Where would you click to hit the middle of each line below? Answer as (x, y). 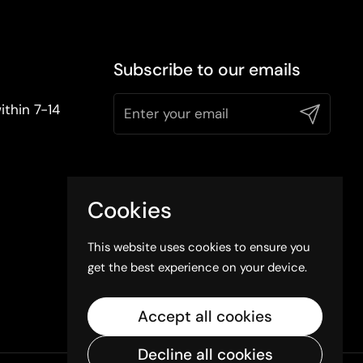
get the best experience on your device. (197, 267)
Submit (319, 112)
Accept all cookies (205, 316)
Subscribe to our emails (207, 69)
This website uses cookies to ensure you (199, 247)
